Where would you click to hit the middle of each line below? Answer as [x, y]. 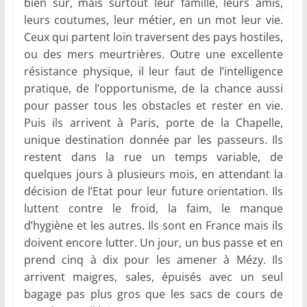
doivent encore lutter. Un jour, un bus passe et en [153, 243]
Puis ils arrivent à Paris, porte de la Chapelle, [153, 123]
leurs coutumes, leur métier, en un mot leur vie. [153, 20]
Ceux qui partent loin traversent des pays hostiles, [153, 37]
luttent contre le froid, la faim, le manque [153, 209]
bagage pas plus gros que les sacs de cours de [153, 294]
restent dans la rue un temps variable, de [153, 157]
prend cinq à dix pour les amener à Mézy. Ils [153, 260]
